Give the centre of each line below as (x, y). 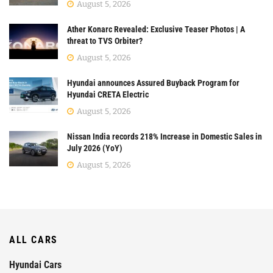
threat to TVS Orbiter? (105, 41)
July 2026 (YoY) (95, 148)
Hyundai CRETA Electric (108, 95)
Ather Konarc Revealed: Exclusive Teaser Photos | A (156, 30)
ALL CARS (34, 240)
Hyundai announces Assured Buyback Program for (153, 83)
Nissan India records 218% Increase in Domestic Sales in (165, 137)
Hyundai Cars (35, 265)
